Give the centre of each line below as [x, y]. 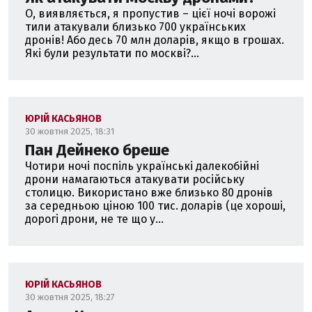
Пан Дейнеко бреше [97, 150]
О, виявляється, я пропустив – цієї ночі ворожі [150, 13]
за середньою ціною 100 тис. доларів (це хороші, [155, 205]
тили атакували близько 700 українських [135, 26]
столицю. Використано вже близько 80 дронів [149, 192]
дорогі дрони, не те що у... [94, 219]
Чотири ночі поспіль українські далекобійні [142, 166]
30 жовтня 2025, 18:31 [70, 131]
